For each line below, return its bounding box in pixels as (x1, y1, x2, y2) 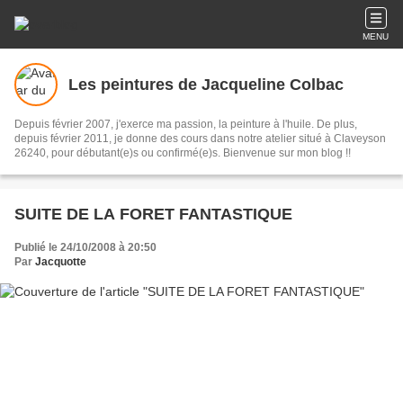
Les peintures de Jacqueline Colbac (68, 75, 344, 94)
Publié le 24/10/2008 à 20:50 (14, 241, 157, 254)
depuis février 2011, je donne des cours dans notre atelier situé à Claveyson (14, 132, 386, 145)
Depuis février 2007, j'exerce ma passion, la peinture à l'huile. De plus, (14, 118, 357, 130)
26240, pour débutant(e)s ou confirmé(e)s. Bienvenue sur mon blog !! (14, 147, 351, 159)
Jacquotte (35, 255, 86, 268)
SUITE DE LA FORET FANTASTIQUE (14, 205, 292, 223)
